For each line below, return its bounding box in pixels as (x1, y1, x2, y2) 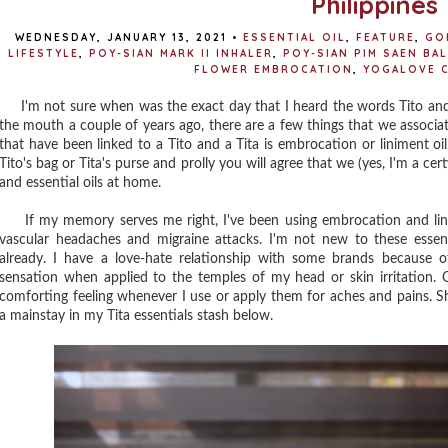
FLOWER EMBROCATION (194, 63, 353, 76)
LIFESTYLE (7, 47, 79, 60)
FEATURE (355, 31, 415, 44)
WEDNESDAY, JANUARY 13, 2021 (14, 31, 227, 44)
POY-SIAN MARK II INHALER (88, 47, 273, 60)
